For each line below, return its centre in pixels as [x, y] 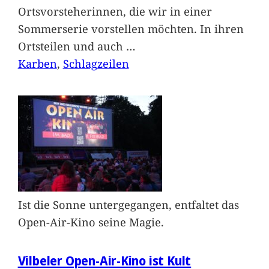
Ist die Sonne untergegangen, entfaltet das [128, 204]
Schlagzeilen [96, 64]
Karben [37, 64]
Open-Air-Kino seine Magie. [91, 222]
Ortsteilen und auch [72, 46]
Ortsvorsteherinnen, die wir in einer [115, 11]
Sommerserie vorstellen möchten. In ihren [131, 29]
